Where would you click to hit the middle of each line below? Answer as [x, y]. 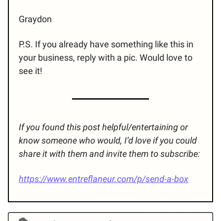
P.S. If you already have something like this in [106, 44]
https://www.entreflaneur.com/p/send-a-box [104, 179]
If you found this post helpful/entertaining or [103, 127]
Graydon [35, 19]
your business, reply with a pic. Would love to [106, 58]
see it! [31, 71]
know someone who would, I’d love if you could [108, 141]
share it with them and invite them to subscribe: [109, 154]
